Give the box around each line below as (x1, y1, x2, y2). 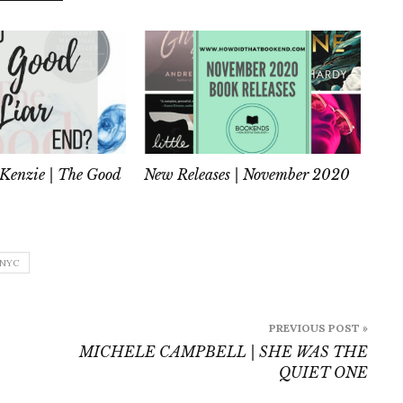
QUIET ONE (279, 363, 368, 382)
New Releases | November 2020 (144, 166, 351, 184)
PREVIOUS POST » (269, 321, 368, 336)
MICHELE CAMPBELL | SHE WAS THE (79, 343, 368, 362)
